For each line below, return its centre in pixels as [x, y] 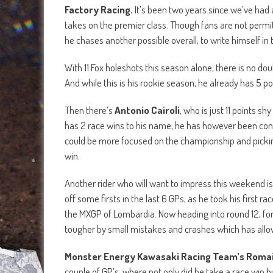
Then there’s [90, 110]
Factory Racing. [100, 9]
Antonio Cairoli [147, 110]
